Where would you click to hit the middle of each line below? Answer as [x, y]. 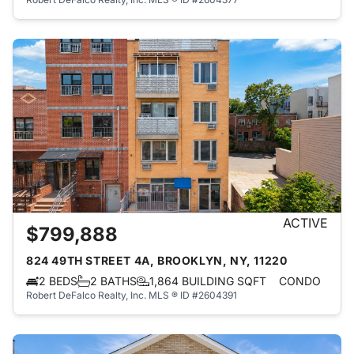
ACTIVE [305, 223]
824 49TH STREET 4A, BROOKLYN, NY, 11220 [157, 260]
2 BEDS [58, 281]
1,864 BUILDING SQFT [208, 281]
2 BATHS [113, 281]
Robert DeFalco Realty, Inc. [86, 295]
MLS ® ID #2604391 [193, 295]
